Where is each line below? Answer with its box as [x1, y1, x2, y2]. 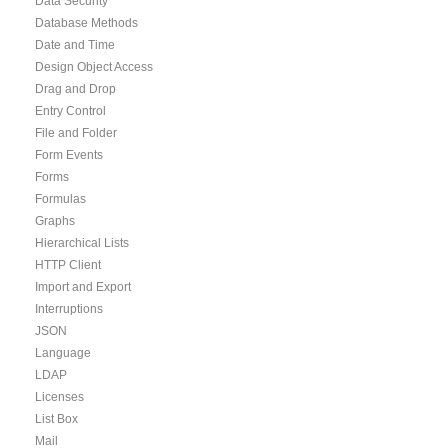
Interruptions [35, 302, 103, 316]
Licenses [35, 390, 84, 404]
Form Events [35, 148, 103, 162]
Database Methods [35, 16, 138, 30]
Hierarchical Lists [35, 236, 129, 250]
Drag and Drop [35, 82, 116, 96]
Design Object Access [35, 60, 153, 74]
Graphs [35, 214, 75, 228]
